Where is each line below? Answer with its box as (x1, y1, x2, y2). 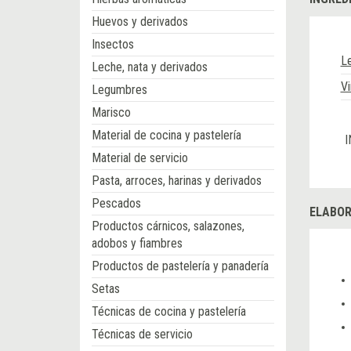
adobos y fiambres (92, 236, 183, 251)
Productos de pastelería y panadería (92, 259, 269, 274)
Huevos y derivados (92, 14, 188, 30)
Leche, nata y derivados (92, 60, 208, 75)
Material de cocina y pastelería (92, 128, 241, 143)
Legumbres (92, 82, 147, 98)
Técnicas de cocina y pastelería (92, 304, 246, 320)
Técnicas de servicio (92, 327, 193, 342)
